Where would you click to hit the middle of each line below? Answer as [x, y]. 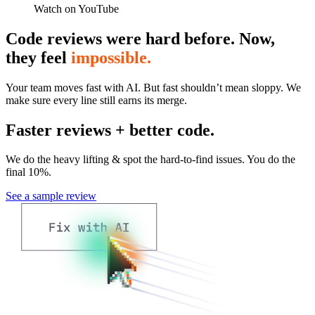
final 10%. [28, 172]
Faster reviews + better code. [110, 130]
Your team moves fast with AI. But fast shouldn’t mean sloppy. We [153, 87]
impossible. [111, 57]
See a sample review [51, 196]
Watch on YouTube [76, 8]
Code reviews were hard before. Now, [140, 38]
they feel [38, 57]
